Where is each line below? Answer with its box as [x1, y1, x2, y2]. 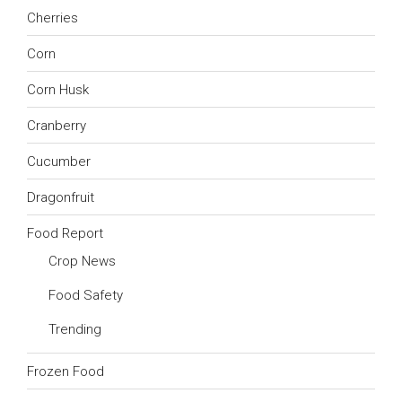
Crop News [48, 253, 116, 270]
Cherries [27, 9, 78, 26]
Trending [48, 321, 101, 338]
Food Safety [48, 287, 123, 304]
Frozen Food [27, 363, 104, 380]
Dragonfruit [27, 188, 94, 205]
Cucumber [27, 153, 91, 170]
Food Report [27, 224, 103, 241]
